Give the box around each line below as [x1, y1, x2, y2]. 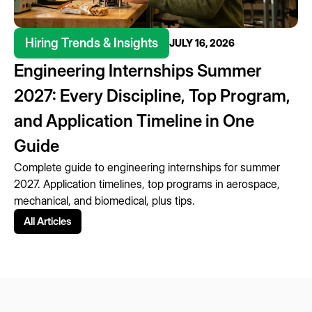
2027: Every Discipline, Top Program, [14, 86, 290, 107]
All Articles [24, 214, 72, 228]
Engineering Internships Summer [14, 61, 262, 81]
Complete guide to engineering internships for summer [14, 160, 280, 175]
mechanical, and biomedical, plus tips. [14, 194, 195, 208]
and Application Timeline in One [14, 111, 254, 132]
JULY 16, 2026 [169, 37, 235, 49]
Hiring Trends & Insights [25, 36, 158, 51]
